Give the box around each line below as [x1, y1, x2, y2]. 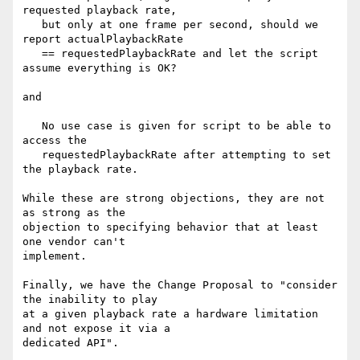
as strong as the [22, 207, 125, 219]
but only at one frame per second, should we [22, 18, 42, 31]
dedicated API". [22, 337, 119, 350]
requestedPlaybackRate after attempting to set [22, 149, 42, 162]
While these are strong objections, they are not [22, 192, 325, 205]
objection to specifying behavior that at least [22, 221, 318, 234]
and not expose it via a [22, 322, 170, 335]
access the [22, 134, 87, 147]
